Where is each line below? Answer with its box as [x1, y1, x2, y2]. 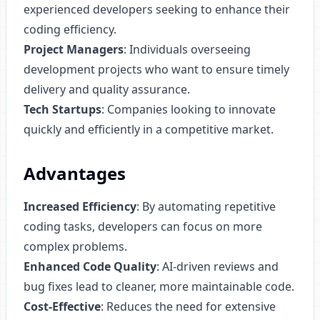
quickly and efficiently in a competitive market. [24, 121, 274, 137]
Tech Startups [24, 101, 101, 117]
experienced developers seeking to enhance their [24, 1, 290, 17]
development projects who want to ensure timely [24, 61, 289, 77]
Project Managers [24, 41, 124, 57]
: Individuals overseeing [124, 41, 251, 57]
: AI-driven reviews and [156, 259, 279, 274]
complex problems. [24, 239, 127, 254]
